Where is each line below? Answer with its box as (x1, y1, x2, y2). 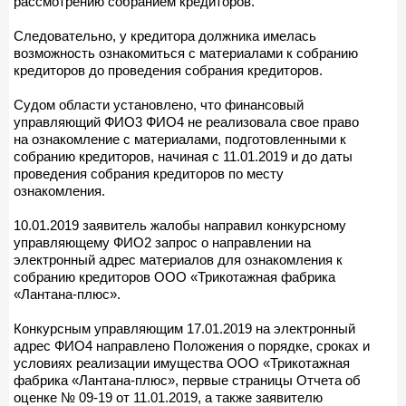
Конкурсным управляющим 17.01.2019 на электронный (14, 320, 355, 336)
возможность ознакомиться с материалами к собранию (14, 44, 358, 61)
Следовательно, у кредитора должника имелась (14, 27, 316, 43)
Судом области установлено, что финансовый (14, 96, 304, 112)
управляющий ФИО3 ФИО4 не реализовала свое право (14, 113, 359, 130)
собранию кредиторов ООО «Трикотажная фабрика (14, 268, 335, 285)
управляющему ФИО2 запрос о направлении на (14, 234, 311, 250)
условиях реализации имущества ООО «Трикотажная (14, 354, 350, 371)
